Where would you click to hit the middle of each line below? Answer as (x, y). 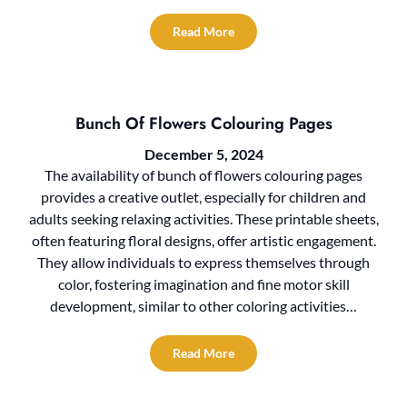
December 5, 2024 (203, 154)
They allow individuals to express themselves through (203, 263)
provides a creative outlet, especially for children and (203, 197)
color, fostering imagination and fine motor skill (203, 284)
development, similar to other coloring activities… (203, 306)
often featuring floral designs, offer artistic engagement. (203, 241)
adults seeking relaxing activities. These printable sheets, (203, 219)
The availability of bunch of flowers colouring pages (203, 175)
